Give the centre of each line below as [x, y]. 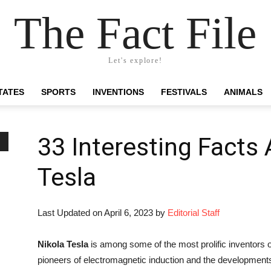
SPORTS [58, 92]
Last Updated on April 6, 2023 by [103, 213]
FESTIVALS [184, 92]
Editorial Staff [194, 213]
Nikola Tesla [63, 244]
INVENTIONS [118, 92]
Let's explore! [135, 60]
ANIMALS [243, 92]
